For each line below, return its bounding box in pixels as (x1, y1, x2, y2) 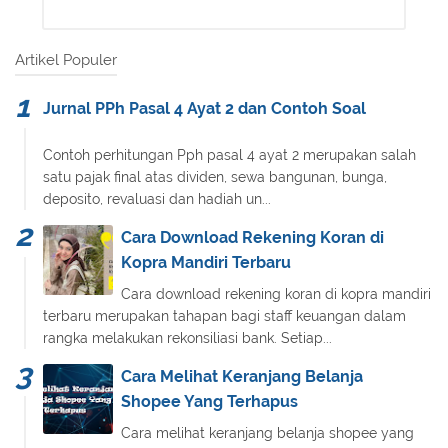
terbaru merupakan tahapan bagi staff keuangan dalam (43, 307, 406, 324)
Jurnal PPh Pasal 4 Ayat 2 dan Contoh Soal (43, 98, 366, 118)
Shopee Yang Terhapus (121, 391, 298, 411)
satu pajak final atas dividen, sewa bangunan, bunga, (43, 168, 387, 185)
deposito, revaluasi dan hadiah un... (43, 190, 271, 207)
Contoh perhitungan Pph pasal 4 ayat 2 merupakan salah (43, 146, 416, 163)
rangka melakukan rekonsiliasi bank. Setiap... (43, 329, 332, 346)
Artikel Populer (15, 50, 117, 69)
